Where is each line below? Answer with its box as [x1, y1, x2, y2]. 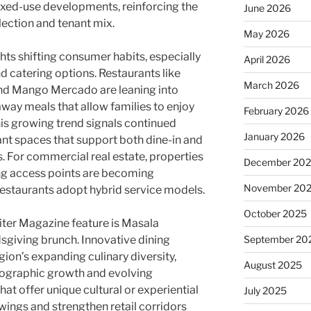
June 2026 [243, 2, 291, 15]
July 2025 [243, 285, 287, 297]
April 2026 [243, 53, 290, 66]
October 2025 [243, 208, 307, 220]
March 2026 [243, 79, 299, 92]
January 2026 [243, 131, 305, 143]
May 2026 [243, 28, 289, 40]
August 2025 [243, 259, 302, 271]
